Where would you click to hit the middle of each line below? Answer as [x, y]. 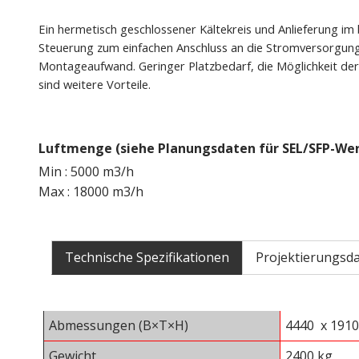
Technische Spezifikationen [147, 258]
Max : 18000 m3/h [91, 192]
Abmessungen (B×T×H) [119, 326]
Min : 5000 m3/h [86, 172]
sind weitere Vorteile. [95, 85]
